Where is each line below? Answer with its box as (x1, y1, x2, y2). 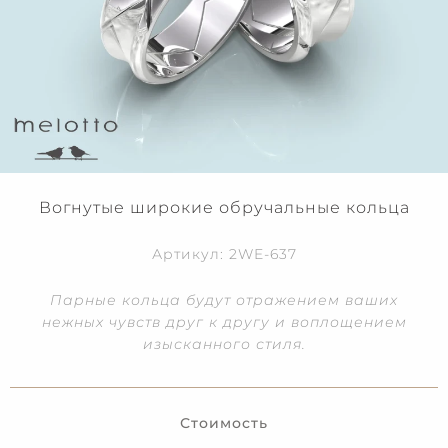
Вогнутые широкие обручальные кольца (38, 197, 410, 217)
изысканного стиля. (142, 334, 306, 353)
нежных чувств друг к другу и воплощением (41, 312, 407, 331)
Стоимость (180, 413, 268, 432)
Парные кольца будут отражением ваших (50, 290, 398, 309)
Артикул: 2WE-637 (151, 244, 297, 263)
